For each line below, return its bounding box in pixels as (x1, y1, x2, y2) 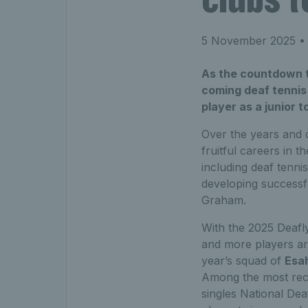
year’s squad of (201, 253, 285, 267)
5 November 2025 (201, 33, 296, 47)
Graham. (201, 192, 246, 207)
